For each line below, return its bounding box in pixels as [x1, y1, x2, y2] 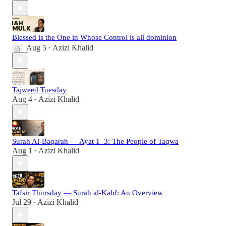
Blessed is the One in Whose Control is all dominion [12, 33, 177, 42]
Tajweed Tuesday [12, 86, 67, 94]
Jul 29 [12, 198, 31, 207]
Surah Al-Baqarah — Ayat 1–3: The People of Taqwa [12, 137, 179, 146]
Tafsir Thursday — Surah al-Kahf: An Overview [12, 189, 163, 197]
